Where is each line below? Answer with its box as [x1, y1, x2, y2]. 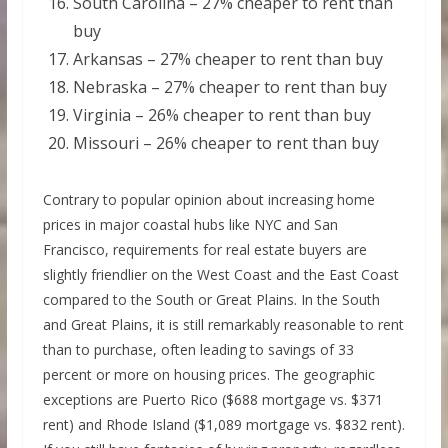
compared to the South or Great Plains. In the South [42, 290, 380, 310]
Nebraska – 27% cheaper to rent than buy [72, 76, 387, 99]
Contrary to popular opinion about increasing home [42, 190, 375, 210]
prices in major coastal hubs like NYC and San [42, 215, 338, 235]
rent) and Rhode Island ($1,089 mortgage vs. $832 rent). [42, 415, 405, 435]
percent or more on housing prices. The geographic [42, 365, 375, 385]
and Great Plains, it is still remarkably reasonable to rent [42, 315, 404, 335]
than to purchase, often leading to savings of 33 [42, 340, 354, 360]
